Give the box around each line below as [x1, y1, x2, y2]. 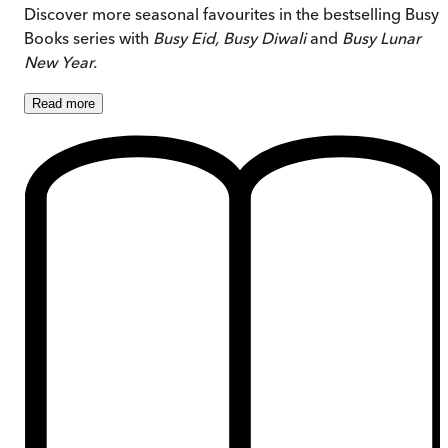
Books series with [24, 28, 153, 49]
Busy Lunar [342, 28, 421, 49]
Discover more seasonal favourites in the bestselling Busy [24, 4, 439, 25]
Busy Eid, [153, 28, 219, 49]
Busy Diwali [223, 28, 310, 49]
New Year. [24, 52, 97, 73]
